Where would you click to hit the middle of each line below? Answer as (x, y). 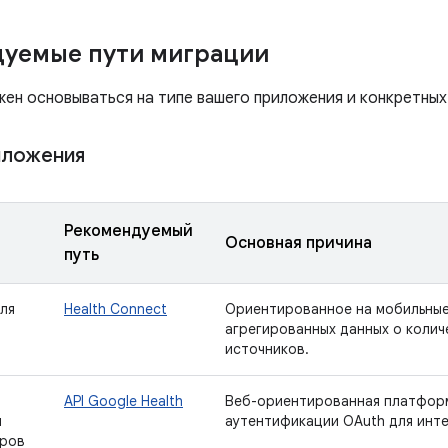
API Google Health (123, 401)
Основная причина (298, 243)
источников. (267, 349)
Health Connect (115, 309)
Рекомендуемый (128, 231)
